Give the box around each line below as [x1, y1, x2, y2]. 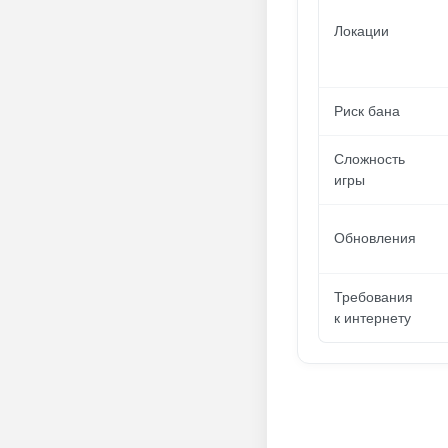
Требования [334, 289, 413, 305]
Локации [334, 23, 389, 39]
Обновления [334, 230, 416, 246]
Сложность [334, 151, 405, 167]
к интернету [334, 310, 411, 326]
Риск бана [334, 103, 400, 119]
